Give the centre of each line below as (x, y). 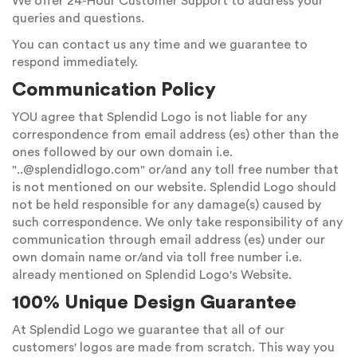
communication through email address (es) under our (169, 240)
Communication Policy (114, 90)
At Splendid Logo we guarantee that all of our (148, 330)
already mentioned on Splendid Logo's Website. (152, 275)
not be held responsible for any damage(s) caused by (167, 205)
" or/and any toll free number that (239, 170)
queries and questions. (78, 18)
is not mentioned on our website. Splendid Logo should (174, 187)
